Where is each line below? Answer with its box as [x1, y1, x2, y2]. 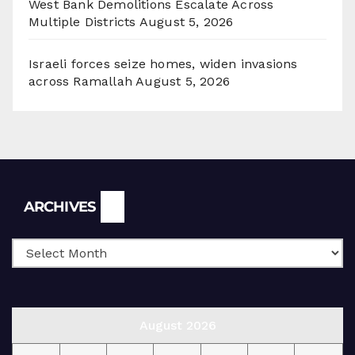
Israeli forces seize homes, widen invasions [29, 56, 298, 72]
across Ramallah [29, 74, 132, 90]
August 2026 [139, 318, 216, 334]
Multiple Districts [29, 14, 136, 30]
